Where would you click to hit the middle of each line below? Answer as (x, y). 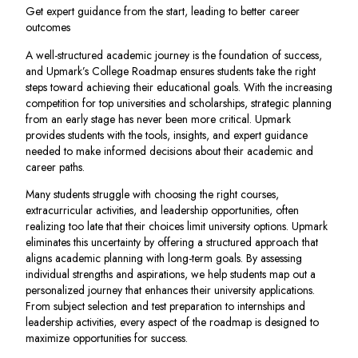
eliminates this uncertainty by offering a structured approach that (172, 243)
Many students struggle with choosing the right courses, (152, 195)
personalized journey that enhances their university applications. (170, 290)
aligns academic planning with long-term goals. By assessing (164, 259)
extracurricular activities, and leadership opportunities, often (162, 211)
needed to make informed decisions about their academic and (169, 151)
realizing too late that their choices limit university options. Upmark (177, 227)
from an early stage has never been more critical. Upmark (158, 119)
